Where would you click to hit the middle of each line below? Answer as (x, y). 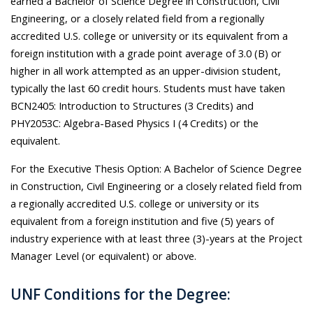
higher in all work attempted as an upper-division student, (146, 71)
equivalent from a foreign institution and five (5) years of (142, 221)
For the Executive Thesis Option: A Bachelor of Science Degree (156, 169)
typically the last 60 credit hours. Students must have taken (148, 88)
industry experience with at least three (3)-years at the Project (156, 239)
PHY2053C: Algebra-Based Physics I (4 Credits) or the (134, 123)
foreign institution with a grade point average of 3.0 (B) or (146, 53)
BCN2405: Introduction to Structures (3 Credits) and (132, 106)
